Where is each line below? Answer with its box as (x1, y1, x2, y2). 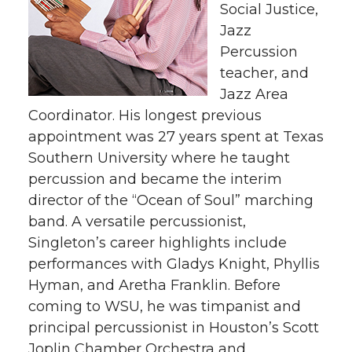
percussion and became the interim (28, 170, 282, 188)
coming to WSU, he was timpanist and (28, 297, 301, 315)
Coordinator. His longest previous (28, 106, 262, 124)
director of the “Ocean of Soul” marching (28, 191, 313, 209)
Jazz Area (220, 85, 288, 103)
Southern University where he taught (28, 148, 290, 167)
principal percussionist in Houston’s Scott (28, 318, 319, 336)
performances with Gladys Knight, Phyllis (28, 255, 320, 273)
